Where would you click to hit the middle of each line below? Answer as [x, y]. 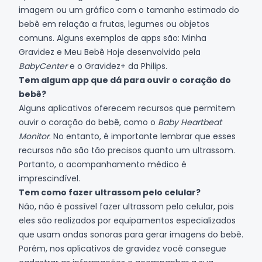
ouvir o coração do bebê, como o [88, 122]
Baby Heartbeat [190, 122]
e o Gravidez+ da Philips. [117, 66]
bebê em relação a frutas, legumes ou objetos [114, 24]
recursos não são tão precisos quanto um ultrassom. [127, 150]
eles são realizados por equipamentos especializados [127, 220]
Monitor [34, 136]
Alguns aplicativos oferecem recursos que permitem [127, 108]
